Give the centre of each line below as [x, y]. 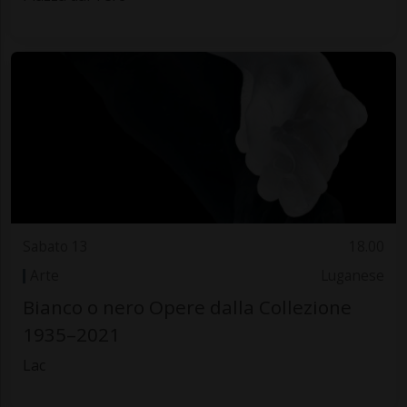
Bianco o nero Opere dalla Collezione [187, 308]
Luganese [353, 275]
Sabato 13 [55, 246]
